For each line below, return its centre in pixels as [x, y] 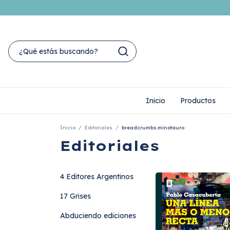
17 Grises [75, 196]
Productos [198, 101]
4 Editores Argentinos [97, 177]
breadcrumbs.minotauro [153, 128]
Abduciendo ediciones [98, 216]
